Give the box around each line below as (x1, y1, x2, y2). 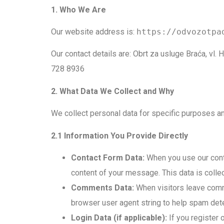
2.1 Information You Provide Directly (51, 130, 188, 140)
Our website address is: (51, 26, 136, 36)
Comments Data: (71, 182, 134, 192)
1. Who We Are (51, 4, 106, 14)
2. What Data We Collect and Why (51, 86, 174, 96)
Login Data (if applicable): (71, 212, 167, 222)
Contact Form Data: (71, 152, 144, 162)
